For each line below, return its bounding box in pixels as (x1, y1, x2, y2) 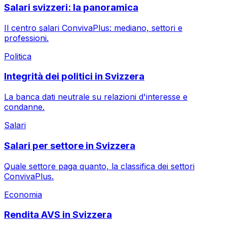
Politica (4, 51, 31, 61)
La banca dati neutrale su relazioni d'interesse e (4, 92, 187, 102)
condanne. (4, 102, 45, 112)
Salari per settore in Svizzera (4, 139, 135, 152)
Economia (4, 189, 42, 200)
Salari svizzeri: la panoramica (4, 2, 138, 14)
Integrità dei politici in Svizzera (4, 70, 144, 83)
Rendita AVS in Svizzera (4, 209, 112, 221)
